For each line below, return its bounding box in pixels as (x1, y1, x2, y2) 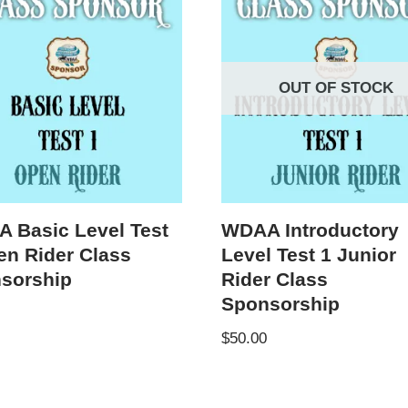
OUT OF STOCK (279, 79, 394, 97)
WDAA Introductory (221, 219, 400, 241)
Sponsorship (221, 292, 341, 315)
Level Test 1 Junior (221, 243, 397, 266)
